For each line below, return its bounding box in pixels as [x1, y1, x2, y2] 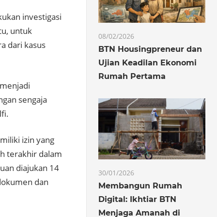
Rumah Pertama [98, 71, 166, 81]
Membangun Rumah [98, 181, 183, 190]
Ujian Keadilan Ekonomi [98, 58, 197, 67]
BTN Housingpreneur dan [98, 44, 202, 54]
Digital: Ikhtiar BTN [98, 194, 177, 204]
